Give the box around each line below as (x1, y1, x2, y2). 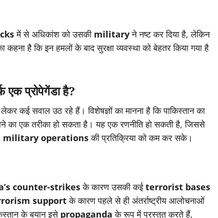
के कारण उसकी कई (80, 181, 145, 193)
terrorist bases (145, 181, 210, 193)
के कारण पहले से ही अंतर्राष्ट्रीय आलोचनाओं (67, 195, 204, 207)
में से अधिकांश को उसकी (14, 28, 94, 40)
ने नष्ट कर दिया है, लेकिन (129, 28, 210, 40)
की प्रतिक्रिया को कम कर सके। (89, 132, 193, 144)
